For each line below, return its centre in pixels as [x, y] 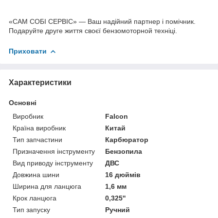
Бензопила [124, 151]
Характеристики [40, 82]
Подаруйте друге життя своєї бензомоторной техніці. [93, 30]
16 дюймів [123, 174]
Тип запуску [31, 209]
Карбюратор [127, 139]
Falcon [117, 116]
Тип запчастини [37, 139]
